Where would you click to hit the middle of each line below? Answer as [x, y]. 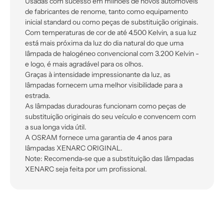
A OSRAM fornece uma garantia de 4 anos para [98, 138]
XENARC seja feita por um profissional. [86, 169]
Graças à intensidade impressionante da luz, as [98, 75]
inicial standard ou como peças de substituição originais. [112, 22]
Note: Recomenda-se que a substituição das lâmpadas [109, 159]
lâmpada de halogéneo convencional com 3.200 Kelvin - [112, 54]
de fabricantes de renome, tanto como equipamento [106, 12]
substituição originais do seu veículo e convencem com [110, 117]
